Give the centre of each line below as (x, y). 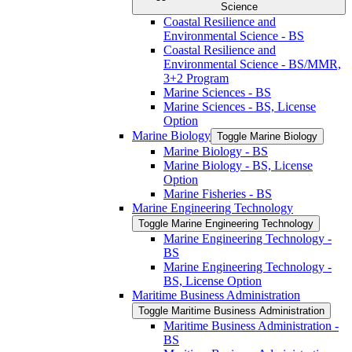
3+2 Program (196, 78)
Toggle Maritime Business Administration (231, 310)
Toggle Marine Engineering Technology (226, 223)
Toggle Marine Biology (267, 136)
